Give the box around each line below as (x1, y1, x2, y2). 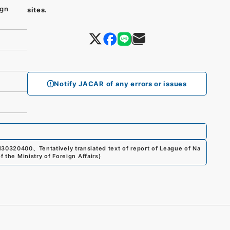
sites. (27, 6, 48, 14)
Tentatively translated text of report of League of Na (39, 144, 201, 152)
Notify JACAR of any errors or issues (54, 80, 187, 88)
